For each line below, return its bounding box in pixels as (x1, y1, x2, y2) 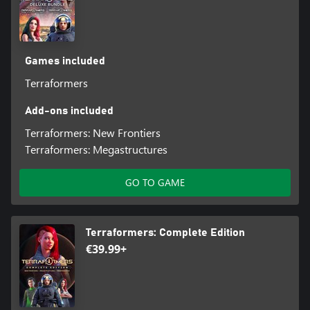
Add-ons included (24, 105, 113, 117)
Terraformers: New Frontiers (24, 125, 161, 140)
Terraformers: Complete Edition (86, 227, 245, 239)
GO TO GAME (125, 176, 185, 190)
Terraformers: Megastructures (24, 142, 167, 157)
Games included (24, 55, 105, 67)
